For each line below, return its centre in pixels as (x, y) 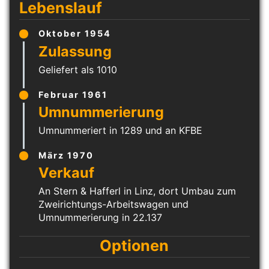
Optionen (134, 246)
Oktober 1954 (75, 34)
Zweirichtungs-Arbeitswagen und (113, 204)
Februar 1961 (73, 94)
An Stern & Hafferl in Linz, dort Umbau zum (137, 191)
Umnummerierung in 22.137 (100, 218)
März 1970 (66, 155)
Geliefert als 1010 (78, 69)
